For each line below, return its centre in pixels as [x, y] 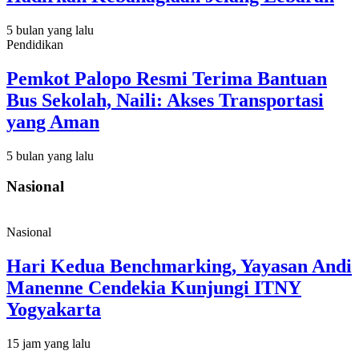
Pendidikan [35, 44]
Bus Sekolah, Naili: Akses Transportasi [165, 100]
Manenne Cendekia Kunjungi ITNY [154, 288]
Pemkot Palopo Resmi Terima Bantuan [167, 78]
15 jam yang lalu [48, 343]
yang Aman [53, 121]
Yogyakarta [54, 310]
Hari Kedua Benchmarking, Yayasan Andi [179, 266]
